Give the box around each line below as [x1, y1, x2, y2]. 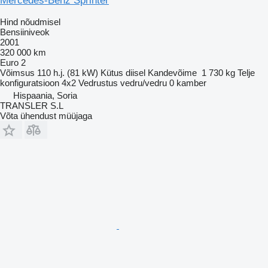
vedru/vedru [120, 77, 167, 88]
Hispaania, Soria [13, 90, 77, 100]
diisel [126, 67, 145, 78]
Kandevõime [148, 67, 197, 78]
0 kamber [169, 77, 206, 88]
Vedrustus [78, 77, 118, 88]
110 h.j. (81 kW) [37, 67, 98, 78]
